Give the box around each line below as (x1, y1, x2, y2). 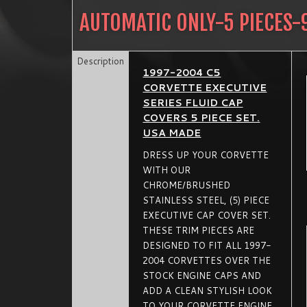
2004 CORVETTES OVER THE (143, 254, 271, 267)
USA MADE (143, 126, 201, 140)
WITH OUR (143, 164, 191, 176)
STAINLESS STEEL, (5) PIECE (143, 194, 270, 206)
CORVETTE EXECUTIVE (143, 81, 267, 95)
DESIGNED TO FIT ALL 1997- (143, 239, 272, 251)
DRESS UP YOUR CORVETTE (143, 149, 269, 161)
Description (77, 55, 125, 67)
